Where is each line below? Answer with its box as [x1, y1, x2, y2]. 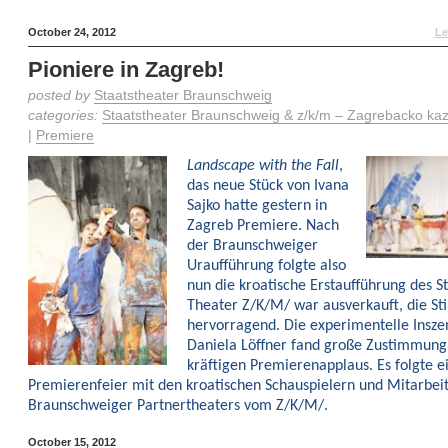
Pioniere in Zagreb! [27, 57, 224, 82]
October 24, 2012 [27, 26, 116, 38]
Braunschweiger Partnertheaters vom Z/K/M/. [27, 398, 328, 414]
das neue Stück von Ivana [186, 178, 349, 194]
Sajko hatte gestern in [186, 198, 327, 214]
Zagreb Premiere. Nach [186, 218, 339, 234]
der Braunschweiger [186, 238, 318, 254]
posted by [27, 88, 94, 103]
